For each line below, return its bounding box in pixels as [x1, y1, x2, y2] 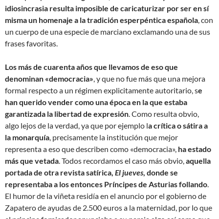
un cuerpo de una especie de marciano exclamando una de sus [5, 26, 210, 36]
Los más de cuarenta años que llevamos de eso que [5, 62, 178, 71]
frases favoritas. [5, 38, 58, 48]
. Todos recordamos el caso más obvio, [59, 155, 186, 165]
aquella [186, 155, 211, 165]
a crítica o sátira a [148, 120, 208, 130]
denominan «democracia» [5, 73, 93, 83]
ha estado [178, 144, 211, 153]
